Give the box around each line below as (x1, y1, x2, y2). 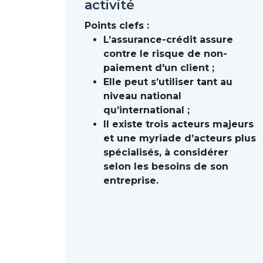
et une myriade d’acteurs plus (103, 133, 256, 144)
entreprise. (103, 175, 159, 186)
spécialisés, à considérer (103, 147, 228, 158)
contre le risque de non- (103, 48, 227, 59)
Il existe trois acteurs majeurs (103, 119, 254, 130)
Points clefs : (85, 20, 149, 31)
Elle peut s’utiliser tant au (103, 76, 232, 87)
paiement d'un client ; (103, 62, 214, 73)
